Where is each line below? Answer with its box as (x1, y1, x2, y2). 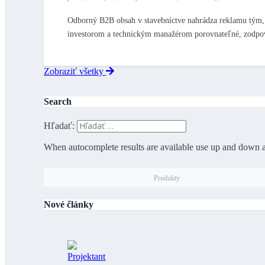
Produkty (153, 173, 180, 182)
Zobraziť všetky (44, 66, 106, 77)
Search (44, 96, 72, 107)
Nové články (44, 199, 94, 210)
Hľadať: (44, 121, 75, 131)
